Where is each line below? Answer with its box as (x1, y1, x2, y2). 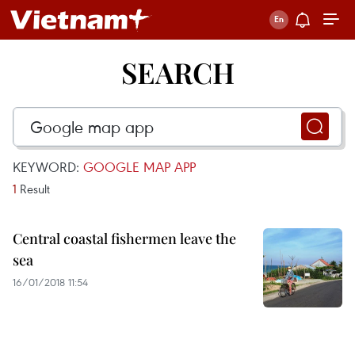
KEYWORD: (13, 158, 83, 176)
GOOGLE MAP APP (83, 158, 196, 176)
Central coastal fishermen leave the (13, 229, 236, 248)
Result (17, 181, 50, 197)
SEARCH (120, 53, 235, 91)
